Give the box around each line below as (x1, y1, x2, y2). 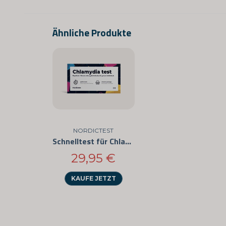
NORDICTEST (73, 126, 114, 134)
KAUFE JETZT (71, 175, 116, 183)
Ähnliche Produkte (52, 25, 131, 40)
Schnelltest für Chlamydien (125, 135, 131, 147)
